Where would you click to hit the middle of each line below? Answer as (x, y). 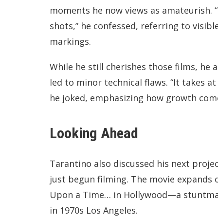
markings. (70, 41)
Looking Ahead (94, 133)
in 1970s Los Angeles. (94, 210)
